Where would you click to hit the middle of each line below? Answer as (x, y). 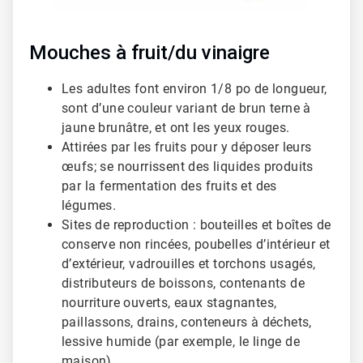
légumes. (89, 206)
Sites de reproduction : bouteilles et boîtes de (196, 225)
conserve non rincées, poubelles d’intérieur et (196, 245)
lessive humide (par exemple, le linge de (181, 342)
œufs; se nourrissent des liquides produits (188, 167)
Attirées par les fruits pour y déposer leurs (187, 147)
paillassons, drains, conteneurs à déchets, (187, 322)
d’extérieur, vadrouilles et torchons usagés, (189, 264)
